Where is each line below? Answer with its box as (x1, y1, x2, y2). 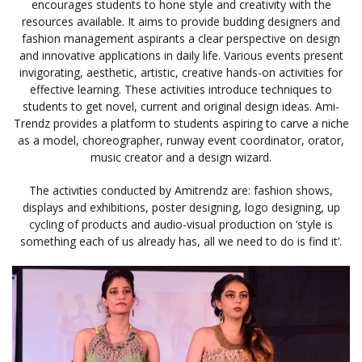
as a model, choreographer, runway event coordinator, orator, (18, 133, 344, 149)
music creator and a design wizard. (90, 149, 271, 166)
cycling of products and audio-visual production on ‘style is (29, 217, 333, 233)
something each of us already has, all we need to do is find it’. (20, 234, 342, 250)
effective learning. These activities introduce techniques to (30, 82, 332, 98)
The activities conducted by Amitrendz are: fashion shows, (29, 183, 333, 199)
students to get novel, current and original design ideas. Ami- (23, 99, 339, 115)
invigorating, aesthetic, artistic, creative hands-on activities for (19, 65, 343, 81)
